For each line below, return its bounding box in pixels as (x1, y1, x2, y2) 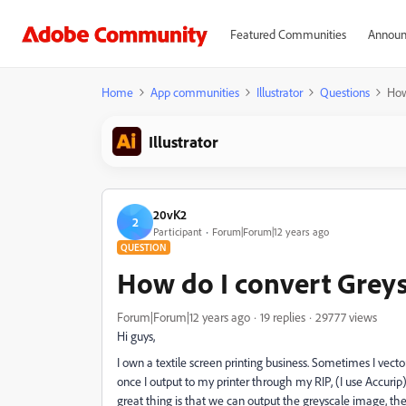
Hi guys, (117, 328, 155, 343)
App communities (150, 84, 239, 100)
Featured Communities (229, 26, 346, 42)
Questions (320, 84, 370, 100)
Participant (153, 224, 202, 238)
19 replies (260, 309, 305, 324)
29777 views (315, 309, 377, 324)
